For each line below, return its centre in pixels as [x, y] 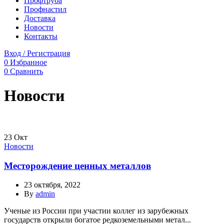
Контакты [41, 36]
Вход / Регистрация [37, 53]
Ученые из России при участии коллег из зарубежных [96, 211]
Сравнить [26, 71]
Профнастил [45, 9]
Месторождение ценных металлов [77, 165]
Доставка [40, 18]
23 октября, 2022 [52, 185]
